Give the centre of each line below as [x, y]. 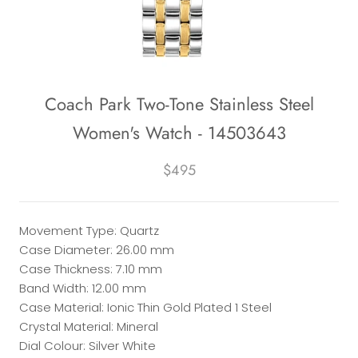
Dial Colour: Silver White [88, 346]
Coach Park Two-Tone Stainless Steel [179, 104]
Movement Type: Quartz [89, 231]
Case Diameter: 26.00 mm [97, 250]
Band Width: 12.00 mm [83, 288]
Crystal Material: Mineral [89, 327]
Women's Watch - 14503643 [179, 133]
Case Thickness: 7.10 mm [91, 269]
